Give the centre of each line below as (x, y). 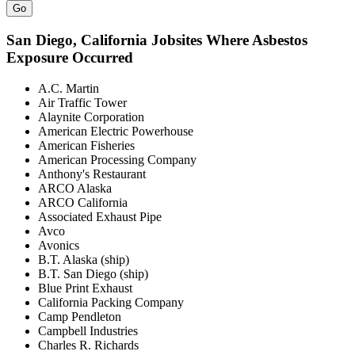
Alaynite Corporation (91, 116)
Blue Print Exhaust (85, 288)
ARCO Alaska (75, 188)
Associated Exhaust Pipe (100, 216)
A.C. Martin (69, 88)
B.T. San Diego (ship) (93, 273)
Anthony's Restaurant (92, 174)
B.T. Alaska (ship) (84, 259)
